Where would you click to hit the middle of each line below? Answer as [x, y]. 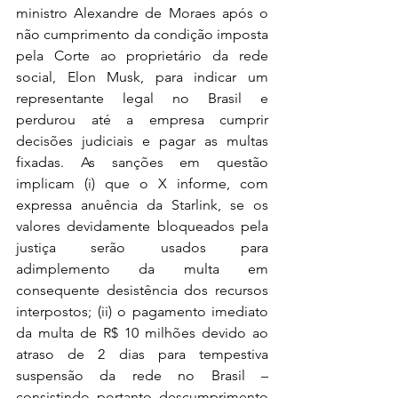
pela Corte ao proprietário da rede [142, 56]
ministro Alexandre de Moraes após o [142, 13]
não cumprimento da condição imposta [142, 34]
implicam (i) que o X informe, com [142, 183]
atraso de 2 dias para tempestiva [142, 354]
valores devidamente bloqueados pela [142, 226]
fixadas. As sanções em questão [142, 162]
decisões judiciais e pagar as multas [142, 141]
